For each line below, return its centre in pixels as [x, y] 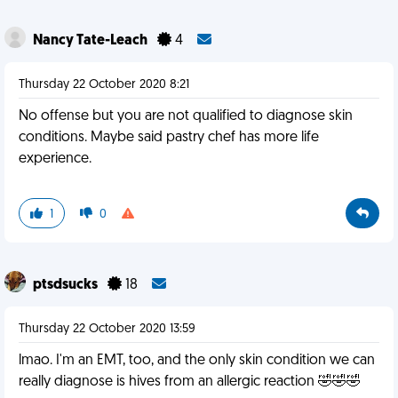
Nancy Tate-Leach [92, 41]
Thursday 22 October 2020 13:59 [107, 329]
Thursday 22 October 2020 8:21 [104, 85]
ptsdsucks [67, 285]
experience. [55, 159]
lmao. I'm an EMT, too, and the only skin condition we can [197, 361]
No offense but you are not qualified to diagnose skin [186, 116]
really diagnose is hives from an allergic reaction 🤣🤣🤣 [190, 382]
